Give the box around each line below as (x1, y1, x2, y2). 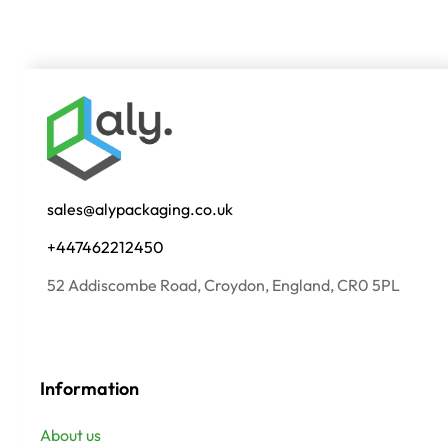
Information (40, 377, 139, 401)
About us (40, 425, 101, 446)
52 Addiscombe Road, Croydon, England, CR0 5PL (47, 275, 400, 296)
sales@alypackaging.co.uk (47, 199, 233, 220)
